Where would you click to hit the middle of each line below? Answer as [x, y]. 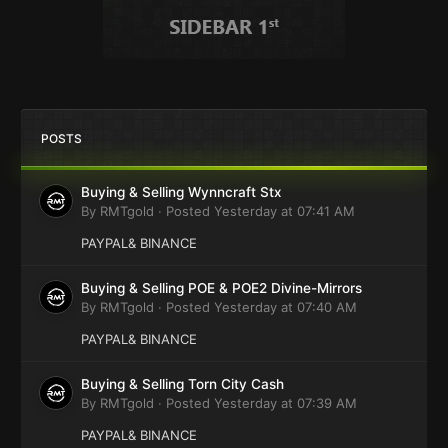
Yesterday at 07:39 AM [285, 402]
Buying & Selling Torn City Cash [182, 383]
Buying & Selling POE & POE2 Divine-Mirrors [221, 287]
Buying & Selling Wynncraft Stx [181, 191]
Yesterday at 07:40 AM [285, 306]
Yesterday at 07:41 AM [284, 210]
